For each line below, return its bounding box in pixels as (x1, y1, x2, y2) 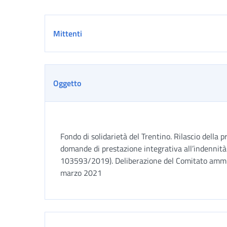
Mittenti (53, 27, 82, 40)
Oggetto (53, 77, 81, 89)
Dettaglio (44, 14, 92, 32)
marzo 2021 (60, 167, 102, 179)
